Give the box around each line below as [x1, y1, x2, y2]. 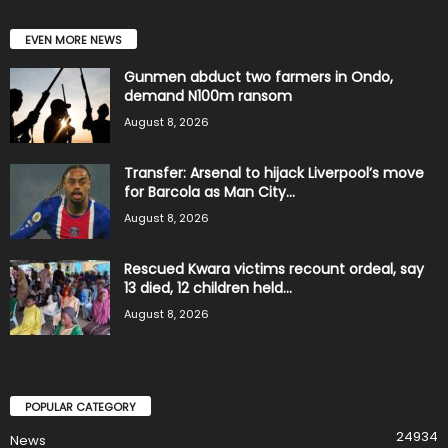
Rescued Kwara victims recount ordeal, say [124, 258, 424, 279]
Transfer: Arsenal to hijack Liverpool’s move [124, 162, 424, 183]
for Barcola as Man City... [124, 181, 295, 202]
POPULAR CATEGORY [25, 398, 136, 415]
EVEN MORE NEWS [25, 31, 122, 48]
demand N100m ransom [124, 85, 292, 106]
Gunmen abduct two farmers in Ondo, [124, 66, 393, 87]
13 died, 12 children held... [124, 277, 292, 298]
